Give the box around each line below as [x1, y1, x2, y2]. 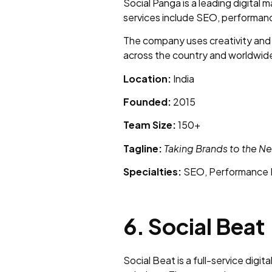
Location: [123, 72, 171, 85]
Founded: [123, 95, 171, 109]
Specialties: [123, 165, 182, 178]
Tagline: [123, 141, 162, 155]
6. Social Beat [123, 212, 265, 240]
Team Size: [123, 118, 176, 132]
